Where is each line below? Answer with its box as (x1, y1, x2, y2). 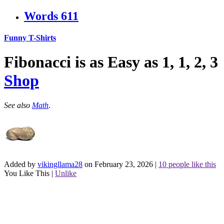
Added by (4, 159, 37, 168)
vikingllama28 (37, 159, 82, 168)
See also (4, 100, 32, 109)
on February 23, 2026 (82, 159, 155, 168)
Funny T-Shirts (4, 33, 56, 42)
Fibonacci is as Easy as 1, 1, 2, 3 (4, 53, 218, 71)
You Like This (4, 168, 49, 177)
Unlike (55, 168, 76, 177)
